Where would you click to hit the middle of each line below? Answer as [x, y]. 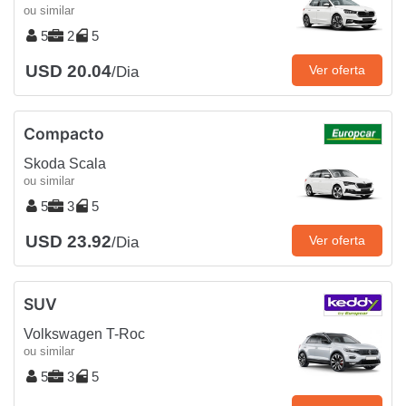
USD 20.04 [68, 72]
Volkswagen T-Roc [84, 334]
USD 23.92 [68, 242]
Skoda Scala [65, 164]
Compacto [64, 134]
